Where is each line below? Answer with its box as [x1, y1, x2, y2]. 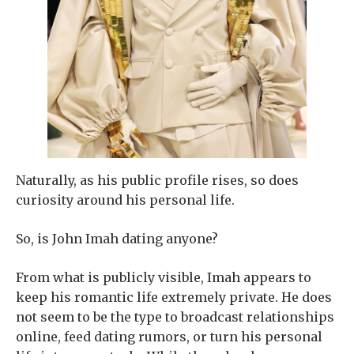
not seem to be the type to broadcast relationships [16, 309, 334, 325]
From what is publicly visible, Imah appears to [16, 269, 311, 285]
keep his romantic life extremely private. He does [16, 289, 332, 305]
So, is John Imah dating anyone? [16, 231, 218, 247]
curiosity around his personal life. [16, 192, 235, 208]
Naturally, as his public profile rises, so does [16, 172, 299, 188]
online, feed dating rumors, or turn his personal [16, 329, 322, 345]
